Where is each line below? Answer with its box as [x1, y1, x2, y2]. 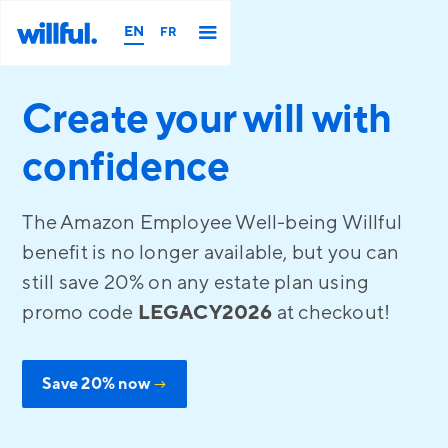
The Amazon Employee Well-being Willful [22, 210, 402, 236]
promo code [22, 300, 138, 326]
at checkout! [272, 300, 391, 326]
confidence [22, 142, 230, 193]
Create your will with [22, 94, 392, 145]
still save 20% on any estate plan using [22, 270, 370, 296]
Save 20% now [42, 374, 153, 394]
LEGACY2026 [137, 300, 273, 326]
